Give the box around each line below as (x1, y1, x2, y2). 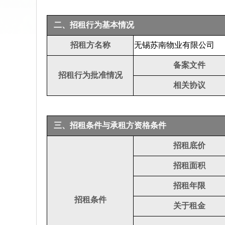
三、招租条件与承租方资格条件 (54, 121, 166, 130)
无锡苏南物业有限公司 (134, 41, 214, 49)
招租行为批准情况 (58, 71, 123, 79)
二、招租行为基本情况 (54, 21, 134, 29)
